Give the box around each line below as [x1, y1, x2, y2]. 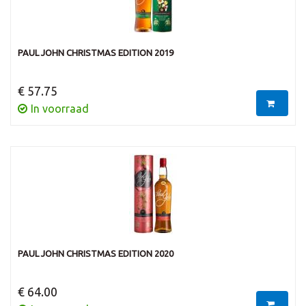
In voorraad [31, 102, 89, 115]
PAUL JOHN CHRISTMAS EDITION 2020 [18, 249, 173, 258]
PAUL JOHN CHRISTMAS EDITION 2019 [18, 47, 173, 57]
